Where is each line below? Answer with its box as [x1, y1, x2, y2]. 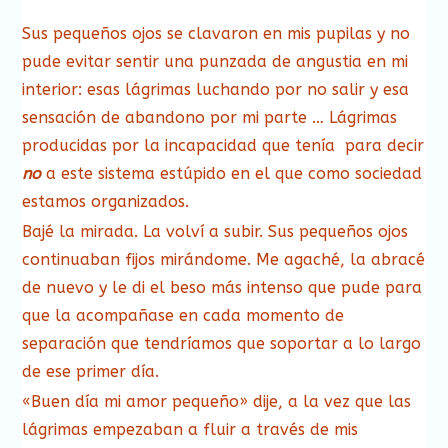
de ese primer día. [22, 361, 160, 381]
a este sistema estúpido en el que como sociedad [41, 163, 423, 183]
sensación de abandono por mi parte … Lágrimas [22, 107, 398, 127]
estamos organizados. [22, 191, 190, 211]
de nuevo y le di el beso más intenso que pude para [22, 277, 423, 297]
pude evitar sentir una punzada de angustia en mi [22, 51, 409, 71]
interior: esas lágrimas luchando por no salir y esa [22, 79, 410, 99]
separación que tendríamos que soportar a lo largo [22, 333, 422, 353]
